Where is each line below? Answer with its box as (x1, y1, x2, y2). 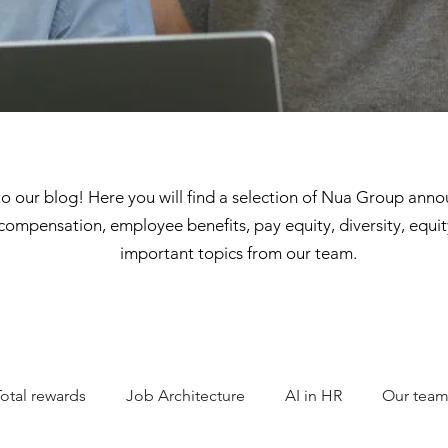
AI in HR (285, 386, 342, 405)
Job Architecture (126, 386, 245, 405)
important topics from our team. (120, 243, 357, 263)
